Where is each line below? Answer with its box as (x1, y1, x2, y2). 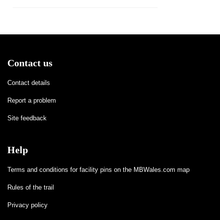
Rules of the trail (7, 183, 54, 191)
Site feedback (7, 114, 47, 122)
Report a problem (7, 96, 56, 104)
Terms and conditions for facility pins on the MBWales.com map (7, 165, 190, 173)
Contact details (7, 79, 50, 86)
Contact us (7, 57, 53, 68)
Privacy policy (7, 201, 48, 209)
